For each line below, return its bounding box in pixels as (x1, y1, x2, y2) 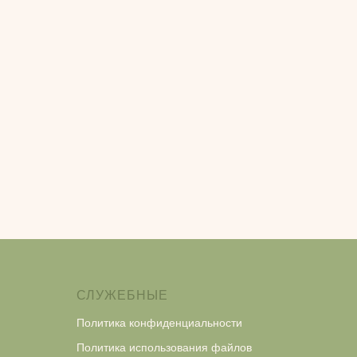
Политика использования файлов (76, 340, 252, 354)
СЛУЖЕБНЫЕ (76, 288, 168, 302)
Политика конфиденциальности (76, 316, 242, 329)
